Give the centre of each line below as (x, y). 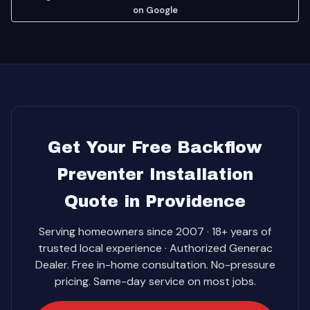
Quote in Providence (155, 201)
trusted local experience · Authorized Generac (155, 248)
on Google (155, 10)
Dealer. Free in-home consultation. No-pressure (155, 265)
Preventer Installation (155, 174)
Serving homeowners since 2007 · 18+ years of (155, 231)
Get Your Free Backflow (155, 147)
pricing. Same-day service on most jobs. (155, 281)
